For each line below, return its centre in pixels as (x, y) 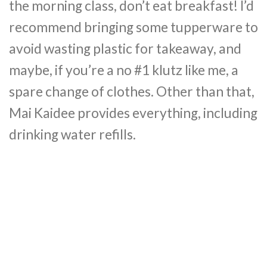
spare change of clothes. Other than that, (132, 92)
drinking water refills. (72, 135)
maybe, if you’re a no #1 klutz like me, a (124, 70)
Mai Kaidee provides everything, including (133, 113)
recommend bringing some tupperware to (133, 27)
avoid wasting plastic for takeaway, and (125, 49)
